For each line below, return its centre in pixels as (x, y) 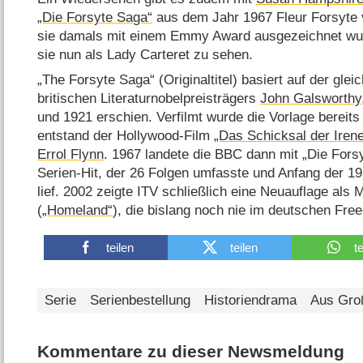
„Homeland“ (78, 211)
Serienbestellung (140, 300)
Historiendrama (250, 300)
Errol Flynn (71, 155)
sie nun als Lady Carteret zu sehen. (145, 54)
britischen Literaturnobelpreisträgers (149, 99)
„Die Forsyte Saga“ (95, 17)
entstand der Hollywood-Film (126, 136)
